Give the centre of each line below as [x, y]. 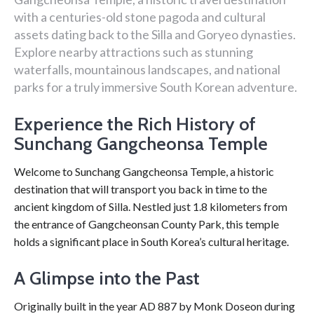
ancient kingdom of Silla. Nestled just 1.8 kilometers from [151, 206]
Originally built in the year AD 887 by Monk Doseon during [155, 306]
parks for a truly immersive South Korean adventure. [156, 87]
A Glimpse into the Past [107, 278]
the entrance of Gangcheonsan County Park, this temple [146, 224]
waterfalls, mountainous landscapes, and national [147, 69]
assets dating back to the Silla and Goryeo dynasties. [155, 34]
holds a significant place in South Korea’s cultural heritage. [151, 241]
